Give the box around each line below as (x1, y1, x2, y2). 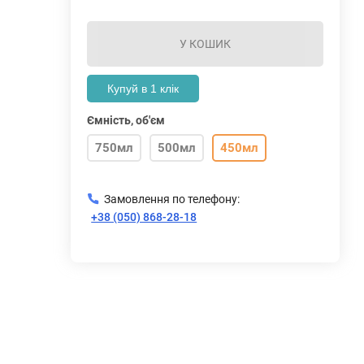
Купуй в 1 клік (107, 82, 180, 95)
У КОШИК (180, 37, 232, 50)
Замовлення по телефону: (104, 193, 240, 206)
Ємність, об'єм (87, 114, 166, 127)
